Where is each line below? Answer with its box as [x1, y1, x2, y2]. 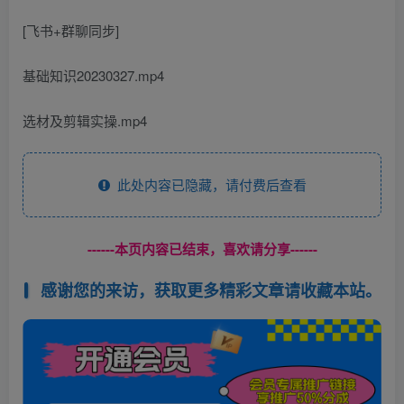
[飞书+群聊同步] [23, 21, 119, 40]
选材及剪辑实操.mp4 [23, 111, 147, 130]
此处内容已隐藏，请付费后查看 [109, 175, 307, 194]
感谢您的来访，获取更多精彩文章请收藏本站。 [40, 278, 381, 302]
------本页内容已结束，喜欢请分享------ [87, 239, 317, 259]
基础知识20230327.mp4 [23, 66, 164, 85]
